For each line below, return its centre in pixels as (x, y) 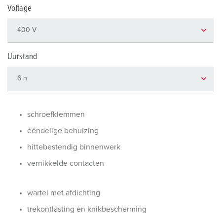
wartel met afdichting (64, 193)
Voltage (20, 9)
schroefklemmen (56, 114)
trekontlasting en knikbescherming (87, 209)
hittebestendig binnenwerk (74, 147)
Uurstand (22, 57)
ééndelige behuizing (63, 131)
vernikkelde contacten (66, 163)
